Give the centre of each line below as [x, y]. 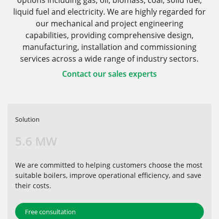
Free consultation [50, 212]
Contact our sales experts [109, 74]
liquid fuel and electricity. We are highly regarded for [109, 12]
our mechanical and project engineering [109, 23]
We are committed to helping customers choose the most [109, 165]
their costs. [33, 186]
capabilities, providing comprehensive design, [109, 35]
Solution [27, 119]
